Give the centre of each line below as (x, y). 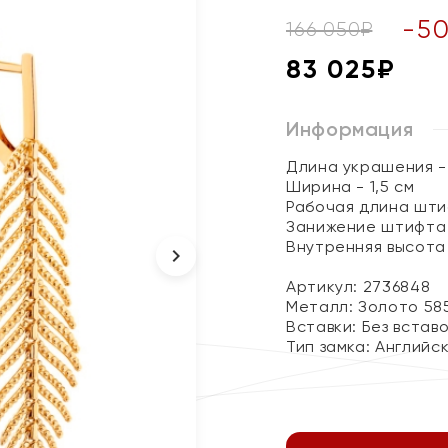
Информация (350, 129)
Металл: (322, 306)
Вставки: (324, 326)
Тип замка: (331, 346)
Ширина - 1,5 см (350, 186)
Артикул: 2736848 (358, 286)
